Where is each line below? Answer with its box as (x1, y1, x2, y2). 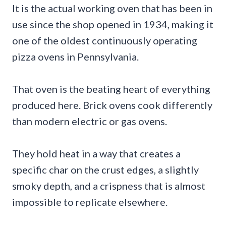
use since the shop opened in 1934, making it (12, 18, 213, 31)
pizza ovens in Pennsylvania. (12, 50, 139, 63)
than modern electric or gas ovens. (12, 115, 167, 128)
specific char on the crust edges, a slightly (12, 163, 199, 176)
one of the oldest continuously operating (12, 34, 197, 47)
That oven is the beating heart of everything (12, 83, 210, 95)
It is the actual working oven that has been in (12, 2, 212, 15)
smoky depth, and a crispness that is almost (12, 180, 205, 192)
